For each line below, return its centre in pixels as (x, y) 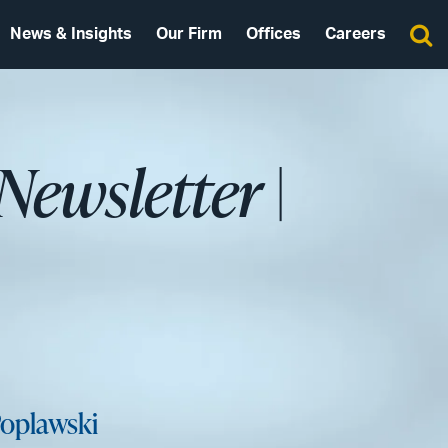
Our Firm (189, 34)
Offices (273, 34)
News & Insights (71, 34)
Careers (355, 34)
